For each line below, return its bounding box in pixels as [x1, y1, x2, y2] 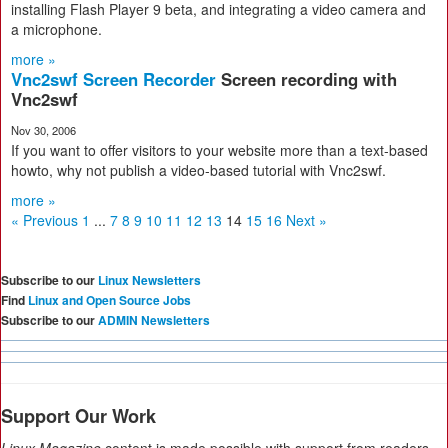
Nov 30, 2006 [11, 122, 76, 138]
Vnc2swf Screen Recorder [11, 67, 221, 91]
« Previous [11, 210, 78, 230]
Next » [286, 210, 327, 230]
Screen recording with [221, 67, 397, 91]
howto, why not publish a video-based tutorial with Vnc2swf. [11, 160, 386, 180]
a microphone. [11, 19, 102, 39]
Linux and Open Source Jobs [28, 291, 191, 309]
